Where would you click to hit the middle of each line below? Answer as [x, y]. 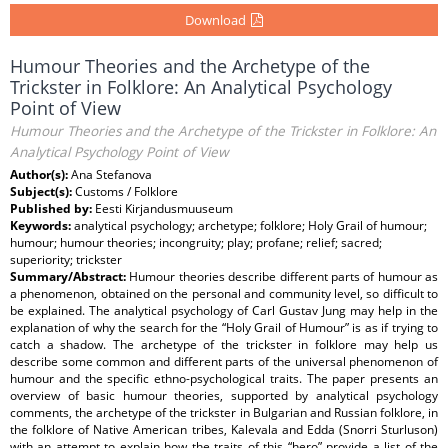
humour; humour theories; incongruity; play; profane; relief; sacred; [196, 242]
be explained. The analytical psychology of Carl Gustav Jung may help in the [224, 310]
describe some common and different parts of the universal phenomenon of [224, 361]
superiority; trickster [66, 259]
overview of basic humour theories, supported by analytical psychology [224, 395]
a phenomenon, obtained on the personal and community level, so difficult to [224, 293]
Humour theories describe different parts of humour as [283, 276]
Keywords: [42, 225]
